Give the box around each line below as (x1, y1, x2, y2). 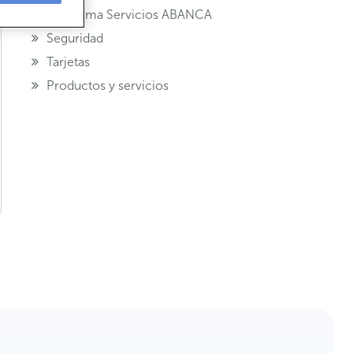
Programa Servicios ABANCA (46, 7, 212, 22)
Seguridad (46, 31, 103, 46)
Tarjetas (46, 54, 90, 69)
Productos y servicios (46, 78, 169, 93)
